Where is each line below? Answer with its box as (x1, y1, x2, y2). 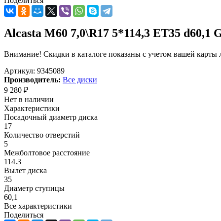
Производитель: (4, 75, 61, 84)
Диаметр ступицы (4, 184, 65, 192)
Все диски (63, 75, 97, 84)
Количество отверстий (4, 130, 80, 139)
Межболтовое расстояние (4, 148, 90, 157)
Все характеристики (4, 201, 72, 210)
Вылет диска (4, 166, 47, 175)
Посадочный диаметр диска (4, 112, 98, 121)
